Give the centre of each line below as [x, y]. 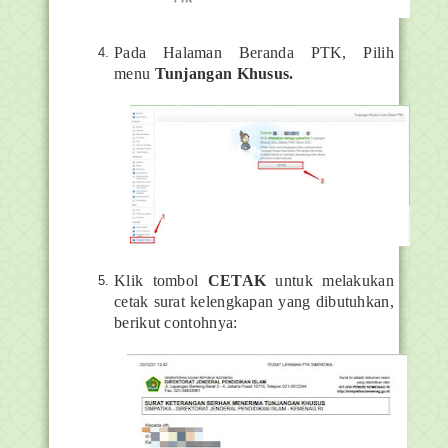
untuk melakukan [330, 281]
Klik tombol [161, 281]
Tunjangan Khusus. [226, 73]
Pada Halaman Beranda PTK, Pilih [254, 52]
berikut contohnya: [176, 323]
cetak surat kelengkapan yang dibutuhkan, [254, 302]
